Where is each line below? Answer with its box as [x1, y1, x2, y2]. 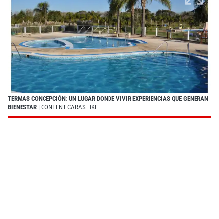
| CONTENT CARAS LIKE [37, 103, 98, 110]
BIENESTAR [8, 103, 37, 110]
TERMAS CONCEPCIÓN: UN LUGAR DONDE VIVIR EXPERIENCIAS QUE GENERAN [8, 94, 208, 102]
